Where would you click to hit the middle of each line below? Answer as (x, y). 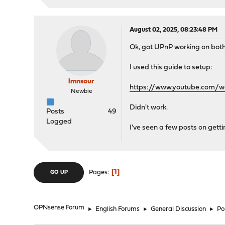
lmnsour (82, 82)
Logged (59, 122)
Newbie (81, 92)
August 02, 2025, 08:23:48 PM (174, 30)
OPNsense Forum (59, 208)
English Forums (118, 209)
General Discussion (179, 209)
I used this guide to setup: (171, 68)
